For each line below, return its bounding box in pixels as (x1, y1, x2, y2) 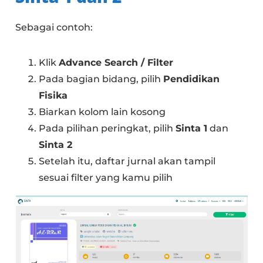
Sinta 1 (176, 123, 208, 134)
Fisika (39, 90, 68, 102)
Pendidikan (163, 73, 220, 85)
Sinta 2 (39, 139, 73, 151)
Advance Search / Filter (59, 57, 174, 69)
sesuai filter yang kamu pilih (39, 172, 173, 184)
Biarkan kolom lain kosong (39, 106, 166, 118)
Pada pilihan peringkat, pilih (39, 123, 176, 134)
